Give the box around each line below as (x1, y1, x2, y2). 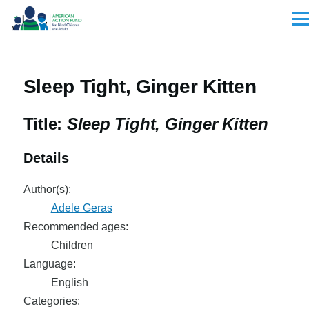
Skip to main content (12, 10, 114, 21)
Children (50, 239, 93, 251)
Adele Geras (50, 202, 112, 214)
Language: (23, 258, 76, 270)
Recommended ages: (23, 221, 128, 232)
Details (23, 150, 69, 166)
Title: (23, 114, 67, 133)
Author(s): (23, 183, 71, 195)
